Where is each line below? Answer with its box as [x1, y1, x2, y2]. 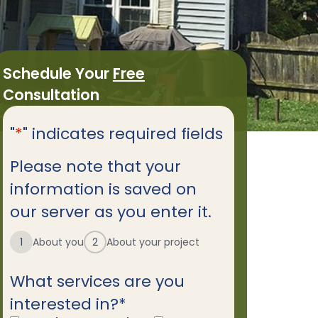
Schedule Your [2, 62, 113, 84]
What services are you [9, 270, 185, 293]
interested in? [9, 293, 119, 316]
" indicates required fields [22, 122, 223, 145]
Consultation [2, 84, 99, 105]
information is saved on [9, 178, 197, 201]
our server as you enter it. [9, 201, 212, 224]
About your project [106, 235, 199, 250]
